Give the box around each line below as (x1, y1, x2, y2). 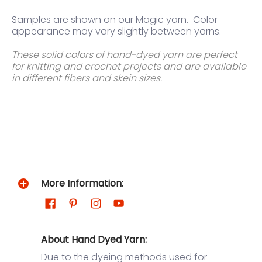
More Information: (41, 177, 123, 191)
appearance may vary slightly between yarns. (12, 25, 221, 39)
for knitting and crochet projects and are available (12, 60, 246, 74)
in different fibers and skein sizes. (12, 71, 164, 85)
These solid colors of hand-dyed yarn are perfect (12, 48, 237, 62)
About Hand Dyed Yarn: (41, 233, 147, 247)
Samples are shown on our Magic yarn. (12, 13, 188, 27)
